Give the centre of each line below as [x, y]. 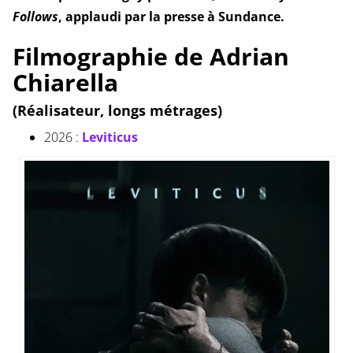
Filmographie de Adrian [150, 57]
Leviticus [110, 137]
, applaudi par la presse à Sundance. [171, 17]
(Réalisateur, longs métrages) [117, 111]
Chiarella [65, 83]
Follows [35, 17]
